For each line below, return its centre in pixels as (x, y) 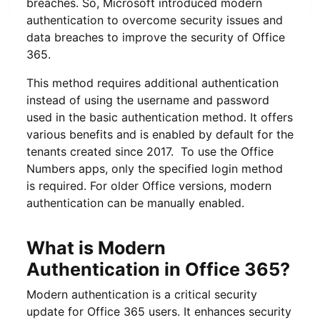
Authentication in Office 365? (158, 269)
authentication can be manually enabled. (135, 202)
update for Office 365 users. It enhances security (159, 311)
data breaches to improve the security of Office (156, 37)
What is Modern (96, 247)
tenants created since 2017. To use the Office (150, 151)
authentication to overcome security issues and (155, 20)
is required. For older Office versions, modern (149, 185)
